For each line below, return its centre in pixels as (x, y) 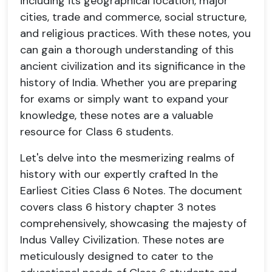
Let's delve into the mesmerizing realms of (127, 158)
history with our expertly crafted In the (119, 174)
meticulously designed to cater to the (117, 256)
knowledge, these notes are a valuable (117, 115)
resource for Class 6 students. (97, 132)
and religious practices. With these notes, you (135, 33)
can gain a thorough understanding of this (127, 50)
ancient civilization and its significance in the (133, 66)
